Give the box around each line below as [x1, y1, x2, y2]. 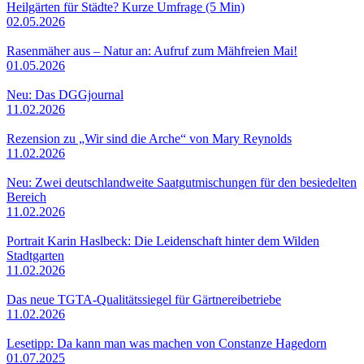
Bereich [6, 189, 46, 204]
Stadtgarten [6, 248, 64, 262]
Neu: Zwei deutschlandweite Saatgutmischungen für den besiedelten [6, 175, 357, 189]
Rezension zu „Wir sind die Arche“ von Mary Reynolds [6, 131, 292, 145]
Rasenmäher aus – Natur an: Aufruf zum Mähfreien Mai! [6, 43, 297, 58]
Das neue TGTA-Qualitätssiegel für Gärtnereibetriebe [6, 292, 281, 306]
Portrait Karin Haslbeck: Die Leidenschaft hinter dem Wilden [6, 233, 319, 248]
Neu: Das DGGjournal [6, 87, 123, 102]
